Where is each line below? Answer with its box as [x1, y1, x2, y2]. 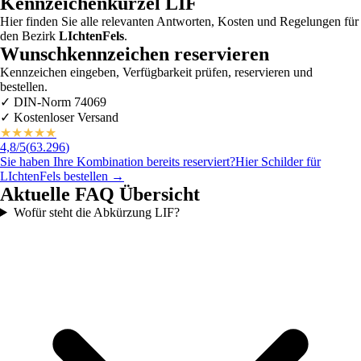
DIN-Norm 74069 [10, 94, 106, 109]
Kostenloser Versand [10, 110, 118, 124]
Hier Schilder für [235, 154, 321, 168]
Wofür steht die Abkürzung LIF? [13, 205, 180, 219]
